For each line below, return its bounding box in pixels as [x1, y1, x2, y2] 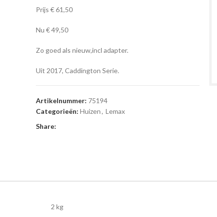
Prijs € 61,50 [35, 5, 73, 14]
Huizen [79, 107, 101, 115]
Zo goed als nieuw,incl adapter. [35, 46, 128, 54]
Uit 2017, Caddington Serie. [35, 66, 119, 75]
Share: [35, 122, 56, 130]
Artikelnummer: [35, 96, 88, 105]
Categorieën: [35, 107, 78, 115]
